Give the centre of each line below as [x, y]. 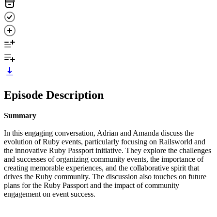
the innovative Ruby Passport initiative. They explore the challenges [108, 150]
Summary [20, 115]
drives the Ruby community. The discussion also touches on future [105, 176]
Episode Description [54, 95]
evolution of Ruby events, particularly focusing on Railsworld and [105, 141]
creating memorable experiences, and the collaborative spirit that [101, 168]
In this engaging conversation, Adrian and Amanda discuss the [99, 133]
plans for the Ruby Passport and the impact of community [92, 185]
